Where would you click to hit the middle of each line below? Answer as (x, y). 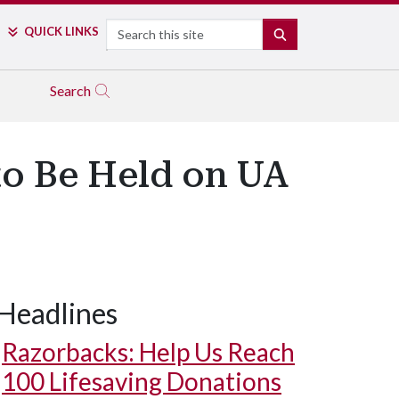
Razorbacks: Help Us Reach (148, 352)
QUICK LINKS (61, 31)
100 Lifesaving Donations (142, 381)
